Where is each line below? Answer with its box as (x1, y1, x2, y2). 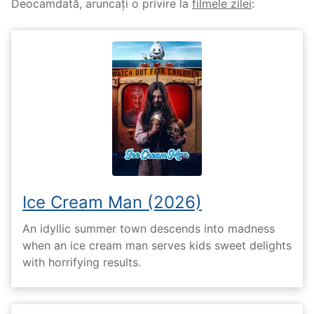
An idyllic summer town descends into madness (22, 221, 275, 235)
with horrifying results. (22, 254, 141, 269)
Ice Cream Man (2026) (22, 192, 202, 213)
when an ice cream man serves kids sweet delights (22, 238, 292, 252)
